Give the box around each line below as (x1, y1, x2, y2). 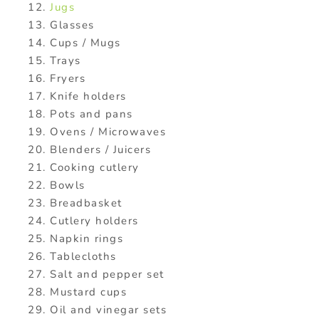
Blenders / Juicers (50, 142, 151, 157)
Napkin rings (50, 231, 123, 246)
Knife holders (50, 89, 127, 104)
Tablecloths (50, 249, 117, 264)
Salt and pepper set (50, 267, 164, 282)
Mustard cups (50, 285, 127, 300)
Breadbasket (50, 196, 122, 211)
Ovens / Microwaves (50, 125, 166, 140)
